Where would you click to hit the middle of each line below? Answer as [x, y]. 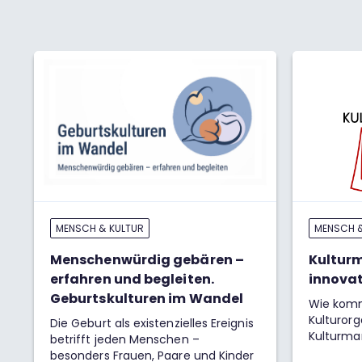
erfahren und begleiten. [132, 279]
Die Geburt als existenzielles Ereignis [152, 323]
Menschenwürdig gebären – [147, 260]
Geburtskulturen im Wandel [147, 299]
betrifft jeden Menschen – [125, 339]
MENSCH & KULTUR [100, 228]
